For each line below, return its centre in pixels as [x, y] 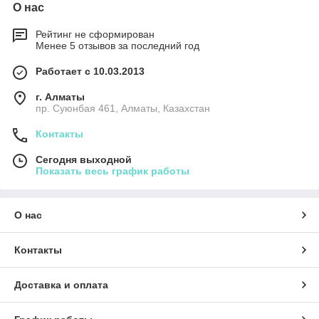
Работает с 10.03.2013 [90, 72]
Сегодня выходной [84, 160]
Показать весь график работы [113, 171]
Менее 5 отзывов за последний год [117, 46]
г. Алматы [60, 97]
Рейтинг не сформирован [95, 35]
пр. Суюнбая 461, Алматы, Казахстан [123, 109]
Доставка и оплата [61, 285]
